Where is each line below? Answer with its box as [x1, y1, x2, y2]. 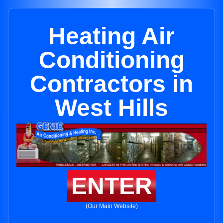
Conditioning [38, 47, 185, 73]
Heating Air [48, 23, 175, 49]
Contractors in [30, 71, 193, 97]
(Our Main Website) [85, 203, 138, 210]
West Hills [55, 95, 168, 121]
